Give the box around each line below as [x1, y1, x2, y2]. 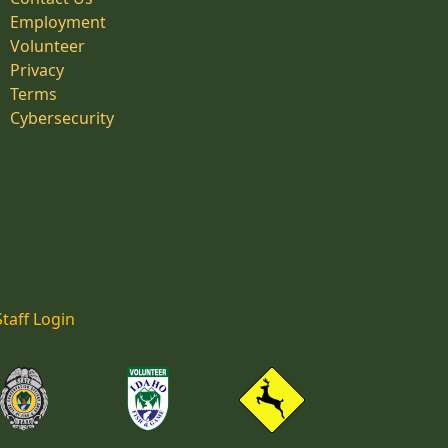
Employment [10, 11, 106, 33]
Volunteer [10, 35, 85, 57]
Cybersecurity [10, 107, 114, 129]
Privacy [10, 59, 64, 81]
